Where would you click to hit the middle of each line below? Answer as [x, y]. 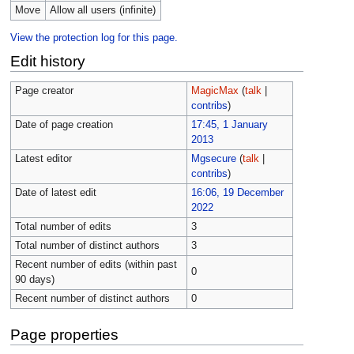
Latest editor [43, 159]
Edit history [47, 61]
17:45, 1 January [229, 125]
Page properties [64, 334]
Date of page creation [64, 125]
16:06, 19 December [237, 193]
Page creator [44, 91]
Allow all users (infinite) [102, 11]
